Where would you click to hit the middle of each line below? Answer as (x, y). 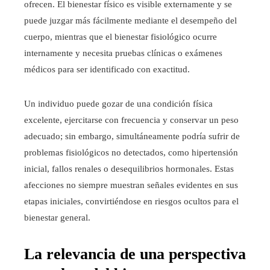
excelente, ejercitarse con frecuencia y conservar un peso (131, 120)
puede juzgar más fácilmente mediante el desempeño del (130, 21)
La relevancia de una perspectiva (135, 254)
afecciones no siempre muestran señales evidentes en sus (131, 185)
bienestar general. (57, 218)
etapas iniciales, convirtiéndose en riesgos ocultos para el (131, 202)
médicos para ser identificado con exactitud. (107, 70)
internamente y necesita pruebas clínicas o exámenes (123, 53)
